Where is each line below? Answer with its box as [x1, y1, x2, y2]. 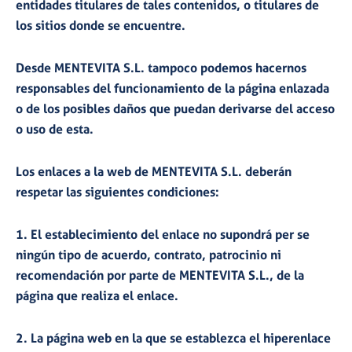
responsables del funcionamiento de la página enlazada [16, 80, 329, 97]
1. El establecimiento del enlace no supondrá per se [16, 226, 310, 243]
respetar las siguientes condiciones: [16, 184, 219, 200]
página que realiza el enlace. [16, 288, 178, 304]
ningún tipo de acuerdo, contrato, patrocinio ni [16, 247, 281, 263]
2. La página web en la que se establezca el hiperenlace [16, 330, 331, 346]
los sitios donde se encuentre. [16, 17, 185, 34]
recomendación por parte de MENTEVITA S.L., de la [16, 267, 304, 284]
